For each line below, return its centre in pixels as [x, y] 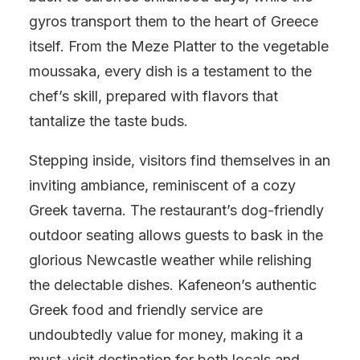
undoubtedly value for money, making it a [166, 335]
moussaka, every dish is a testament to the [170, 71]
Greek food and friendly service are [146, 310]
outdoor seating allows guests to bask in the [176, 235]
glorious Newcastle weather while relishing [170, 260]
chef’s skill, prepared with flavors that [153, 96]
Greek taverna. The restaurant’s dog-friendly [176, 210]
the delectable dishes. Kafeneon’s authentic [173, 285]
